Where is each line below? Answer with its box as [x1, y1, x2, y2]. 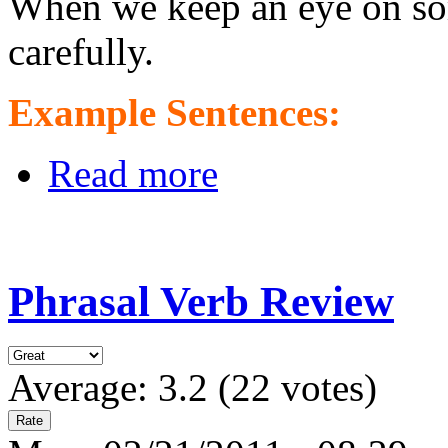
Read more [48, 151, 218, 195]
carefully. [8, 29, 154, 73]
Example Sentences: [8, 90, 341, 134]
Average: [8, 365, 158, 409]
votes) [271, 365, 377, 409]
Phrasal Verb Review [8, 277, 394, 325]
